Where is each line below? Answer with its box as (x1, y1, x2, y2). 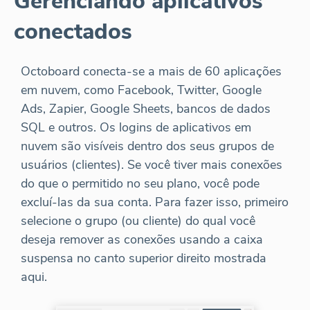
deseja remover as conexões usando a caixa (21, 230, 263, 248)
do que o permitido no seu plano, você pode (21, 174, 259, 192)
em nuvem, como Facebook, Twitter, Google (21, 81, 262, 98)
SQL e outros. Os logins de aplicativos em (21, 118, 251, 136)
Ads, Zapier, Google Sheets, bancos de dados (21, 100, 271, 117)
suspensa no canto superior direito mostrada (21, 249, 266, 266)
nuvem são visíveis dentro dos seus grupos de (21, 137, 274, 154)
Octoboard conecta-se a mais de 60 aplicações (21, 62, 282, 80)
